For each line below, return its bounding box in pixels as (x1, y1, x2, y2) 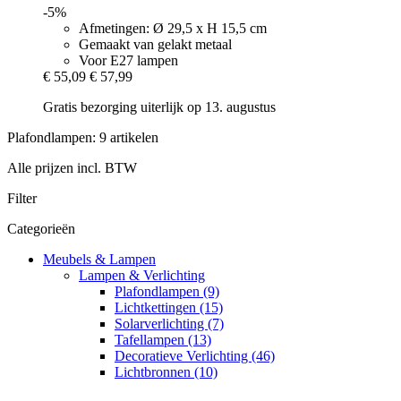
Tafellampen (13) (115, 332, 211, 348)
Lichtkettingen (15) (115, 300, 223, 316)
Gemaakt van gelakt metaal (79, 37, 232, 53)
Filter (7, 191, 37, 207)
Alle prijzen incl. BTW (7, 160, 137, 176)
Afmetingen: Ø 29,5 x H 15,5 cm (79, 21, 267, 37)
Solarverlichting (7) (115, 316, 224, 332)
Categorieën (7, 221, 75, 237)
